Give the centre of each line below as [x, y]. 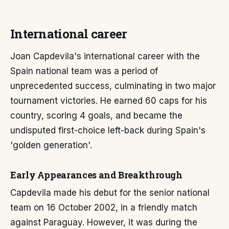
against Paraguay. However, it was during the [104, 223]
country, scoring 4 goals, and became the [96, 116]
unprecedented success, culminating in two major [113, 86]
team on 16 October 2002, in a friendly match [104, 208]
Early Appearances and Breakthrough [96, 175]
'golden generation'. [51, 145]
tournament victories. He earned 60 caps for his [109, 101]
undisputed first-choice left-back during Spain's [108, 131]
